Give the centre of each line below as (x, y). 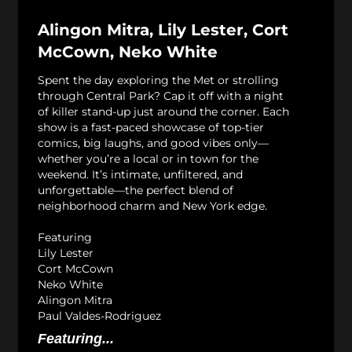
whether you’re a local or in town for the (148, 158)
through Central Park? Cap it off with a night (161, 95)
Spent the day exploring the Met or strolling (158, 80)
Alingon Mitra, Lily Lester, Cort (163, 29)
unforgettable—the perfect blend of (136, 190)
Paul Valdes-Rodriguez (99, 315)
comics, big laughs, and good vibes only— (153, 143)
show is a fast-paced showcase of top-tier (151, 127)
